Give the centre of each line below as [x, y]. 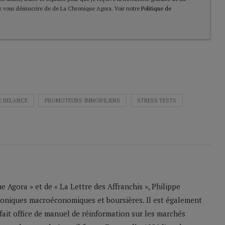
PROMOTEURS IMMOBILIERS [82, 101]
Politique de [156, 9]
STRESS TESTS [157, 101]
